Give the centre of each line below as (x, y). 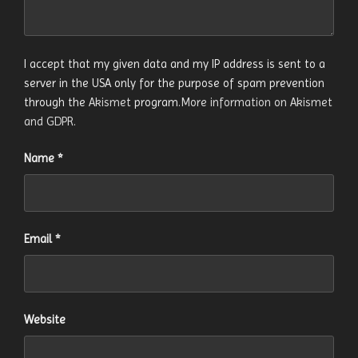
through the (56, 102)
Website (45, 320)
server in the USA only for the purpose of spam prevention (174, 83)
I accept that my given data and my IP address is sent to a (175, 64)
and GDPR (49, 121)
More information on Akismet (257, 102)
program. (156, 102)
